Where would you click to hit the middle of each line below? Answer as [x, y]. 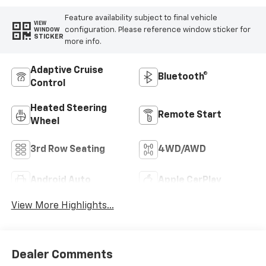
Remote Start [190, 115]
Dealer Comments [62, 254]
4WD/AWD [182, 150]
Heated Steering [68, 109]
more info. [83, 42]
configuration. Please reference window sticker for [157, 30]
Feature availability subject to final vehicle [141, 18]
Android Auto [60, 181]
